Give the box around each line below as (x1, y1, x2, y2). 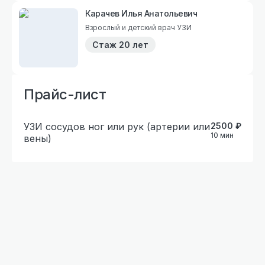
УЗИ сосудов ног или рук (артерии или (24, 120, 210, 132)
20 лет (119, 39, 148, 50)
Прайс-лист (24, 85, 106, 103)
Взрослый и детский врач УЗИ (85, 22, 192, 32)
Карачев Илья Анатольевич (85, 8, 197, 18)
